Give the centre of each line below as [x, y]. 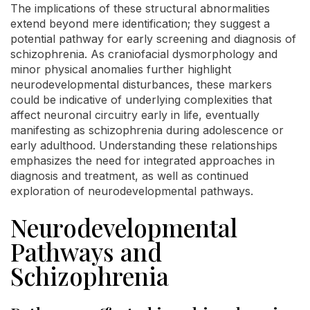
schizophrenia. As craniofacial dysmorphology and [144, 54]
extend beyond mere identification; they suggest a [140, 23]
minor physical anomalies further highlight [121, 69]
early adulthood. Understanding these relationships [144, 145]
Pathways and [86, 251]
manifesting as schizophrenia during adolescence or [147, 130]
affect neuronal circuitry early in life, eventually [135, 115]
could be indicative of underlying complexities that [141, 99]
